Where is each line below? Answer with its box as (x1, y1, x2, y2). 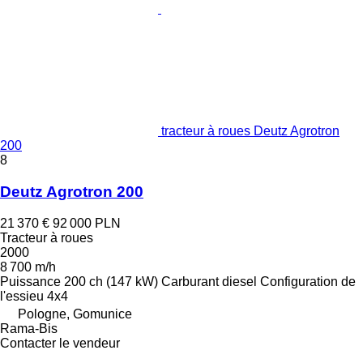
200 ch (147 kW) (64, 274, 158, 288)
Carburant (161, 274, 219, 288)
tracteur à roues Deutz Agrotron (161, 124, 340, 139)
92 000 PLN (53, 216, 121, 230)
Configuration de (260, 274, 356, 288)
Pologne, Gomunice (18, 306, 132, 321)
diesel (222, 274, 257, 288)
